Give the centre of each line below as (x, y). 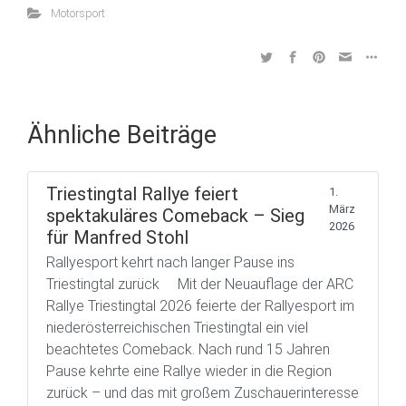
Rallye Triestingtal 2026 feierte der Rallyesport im (200, 305)
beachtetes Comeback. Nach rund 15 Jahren (188, 349)
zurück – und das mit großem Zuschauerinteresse (203, 392)
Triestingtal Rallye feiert (142, 193)
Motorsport (77, 13)
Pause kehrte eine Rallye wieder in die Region (189, 371)
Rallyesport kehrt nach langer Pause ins (170, 262)
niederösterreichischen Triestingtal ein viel (177, 327)
